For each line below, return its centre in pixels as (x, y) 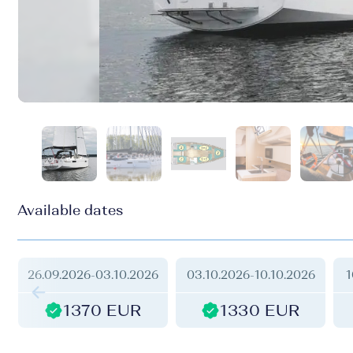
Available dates (70, 210)
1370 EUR (102, 310)
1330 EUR (260, 310)
